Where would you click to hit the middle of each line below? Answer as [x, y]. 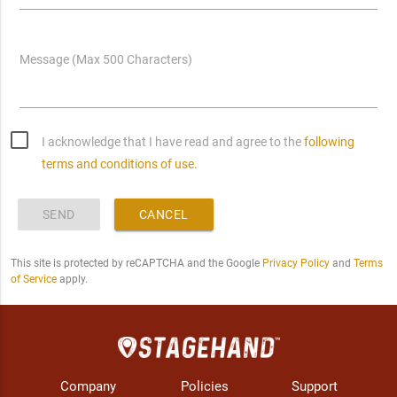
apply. [72, 279]
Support [315, 386]
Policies [204, 386]
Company [88, 386]
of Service [33, 279]
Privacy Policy [296, 263]
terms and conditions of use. [119, 163]
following [329, 141]
